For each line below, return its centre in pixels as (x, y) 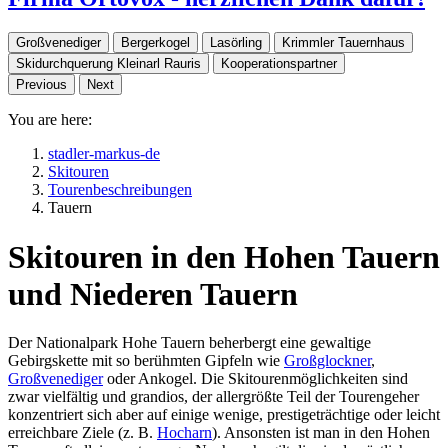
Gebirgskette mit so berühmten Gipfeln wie (146, 361)
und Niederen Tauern (153, 293)
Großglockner (327, 361)
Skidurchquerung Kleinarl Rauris (108, 64)
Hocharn (184, 433)
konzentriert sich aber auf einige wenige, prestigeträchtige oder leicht (224, 415)
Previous (41, 85)
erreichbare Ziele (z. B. (82, 433)
